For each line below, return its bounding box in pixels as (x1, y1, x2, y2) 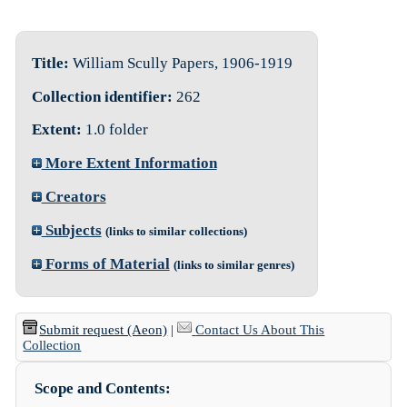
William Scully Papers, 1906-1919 (68, 54, 293, 72)
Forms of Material (41, 254, 170, 273)
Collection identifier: (31, 87, 176, 105)
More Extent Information (41, 154, 217, 173)
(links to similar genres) (173, 257, 294, 272)
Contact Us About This (195, 323, 325, 338)
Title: (31, 54, 69, 72)
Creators (41, 187, 106, 205)
